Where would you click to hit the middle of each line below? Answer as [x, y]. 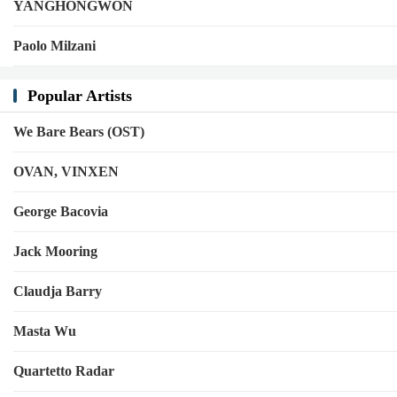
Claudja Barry [58, 291]
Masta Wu [45, 331]
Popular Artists [80, 96]
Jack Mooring [55, 251]
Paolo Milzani [54, 46]
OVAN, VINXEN [66, 171]
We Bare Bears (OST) [79, 132]
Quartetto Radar [64, 371]
